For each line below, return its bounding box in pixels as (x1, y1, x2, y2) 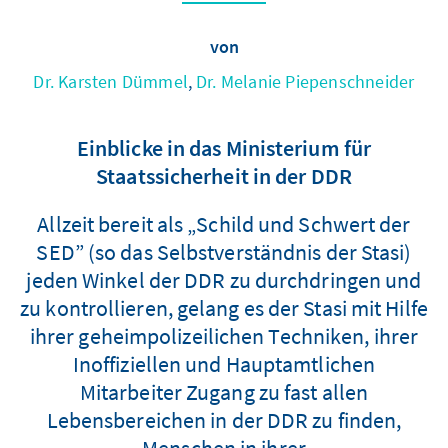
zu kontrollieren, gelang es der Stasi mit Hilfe (20, 293, 428, 322)
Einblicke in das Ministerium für (76, 133, 372, 162)
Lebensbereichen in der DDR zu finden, (46, 405, 402, 434)
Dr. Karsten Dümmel (33, 69, 189, 93)
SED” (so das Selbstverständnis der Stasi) (36, 237, 412, 266)
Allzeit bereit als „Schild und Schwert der (37, 209, 411, 238)
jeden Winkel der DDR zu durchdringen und (26, 265, 422, 294)
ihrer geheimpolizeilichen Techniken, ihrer (29, 321, 419, 350)
